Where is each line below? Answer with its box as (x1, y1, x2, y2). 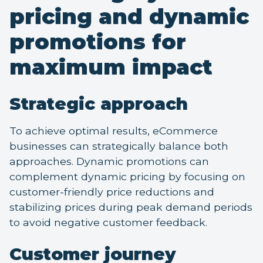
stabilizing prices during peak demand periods (9, 201, 252, 214)
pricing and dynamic (9, 4, 249, 30)
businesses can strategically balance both (9, 140, 228, 153)
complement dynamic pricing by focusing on (9, 170, 245, 183)
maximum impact (9, 54, 213, 80)
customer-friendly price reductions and (9, 186, 214, 198)
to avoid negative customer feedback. (9, 216, 207, 229)
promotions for (9, 29, 186, 55)
